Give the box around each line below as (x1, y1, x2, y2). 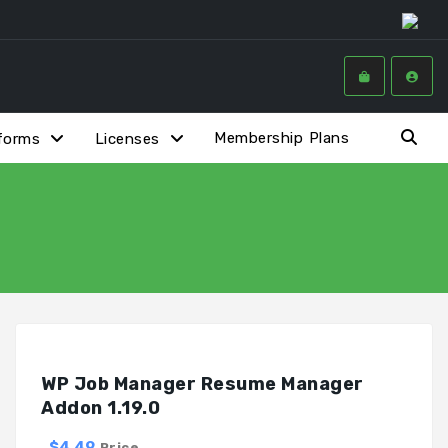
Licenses (94, 129, 160, 148)
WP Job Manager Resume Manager (41, 372, 364, 395)
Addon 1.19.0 (41, 396, 160, 419)
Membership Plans (214, 128, 349, 147)
